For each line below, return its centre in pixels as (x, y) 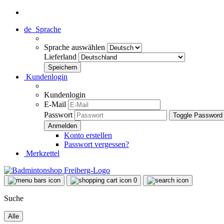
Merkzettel (42, 153)
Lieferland (61, 57)
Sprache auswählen (75, 47)
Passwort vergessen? (96, 144)
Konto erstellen (88, 135)
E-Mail (55, 104)
